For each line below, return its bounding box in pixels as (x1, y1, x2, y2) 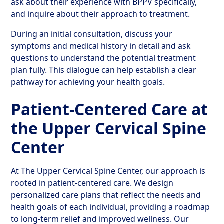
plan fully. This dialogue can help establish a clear (11, 64, 197, 75)
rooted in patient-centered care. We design (11, 177, 174, 188)
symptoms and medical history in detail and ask (11, 40, 191, 51)
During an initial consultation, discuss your (11, 28, 173, 39)
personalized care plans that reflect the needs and (11, 189, 201, 200)
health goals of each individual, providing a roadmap (11, 201, 210, 212)
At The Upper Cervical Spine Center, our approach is (11, 165, 206, 176)
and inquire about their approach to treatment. (11, 8, 190, 19)
